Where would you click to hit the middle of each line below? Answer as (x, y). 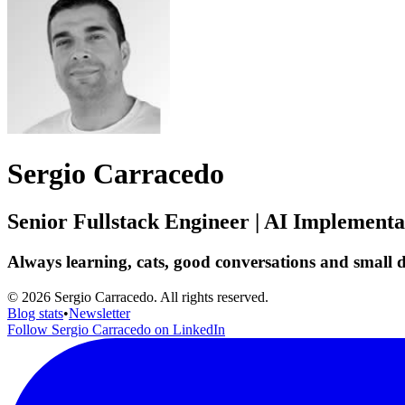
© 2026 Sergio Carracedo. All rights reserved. (138, 297)
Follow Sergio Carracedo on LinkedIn (116, 329)
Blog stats (35, 313)
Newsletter (99, 313)
